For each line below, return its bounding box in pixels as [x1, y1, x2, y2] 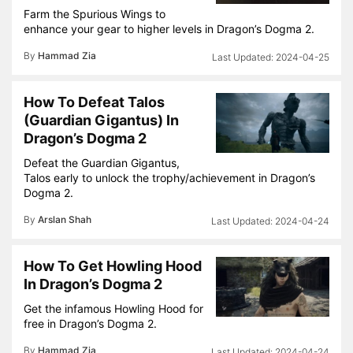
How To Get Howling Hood [24, 258, 202, 274]
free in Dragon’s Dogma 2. [24, 317, 157, 330]
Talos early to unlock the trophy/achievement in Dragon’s [24, 171, 315, 184]
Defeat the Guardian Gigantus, [24, 156, 180, 169]
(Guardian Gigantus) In [24, 112, 179, 128]
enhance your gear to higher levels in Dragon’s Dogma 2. [24, 22, 314, 35]
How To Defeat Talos [24, 94, 165, 110]
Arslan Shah [38, 214, 91, 225]
